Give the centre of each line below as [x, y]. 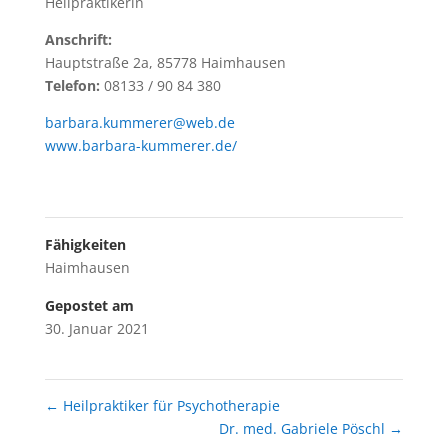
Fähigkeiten [85, 244]
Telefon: [72, 85]
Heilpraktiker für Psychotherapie [169, 405]
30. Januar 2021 [96, 328]
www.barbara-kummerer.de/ [140, 145]
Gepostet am [89, 305]
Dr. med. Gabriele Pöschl [304, 428]
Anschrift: [78, 39]
